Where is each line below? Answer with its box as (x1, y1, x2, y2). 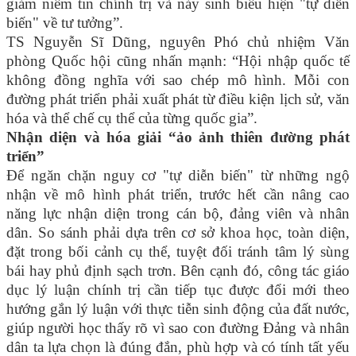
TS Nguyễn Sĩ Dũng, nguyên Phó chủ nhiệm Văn (6, 33, 350, 51)
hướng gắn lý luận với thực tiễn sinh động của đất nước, (6, 300, 350, 318)
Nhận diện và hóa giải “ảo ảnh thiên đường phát (6, 129, 350, 146)
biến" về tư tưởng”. (6, 14, 123, 32)
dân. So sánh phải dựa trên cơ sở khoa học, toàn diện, (6, 224, 350, 242)
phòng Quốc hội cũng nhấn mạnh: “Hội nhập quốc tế (6, 52, 350, 70)
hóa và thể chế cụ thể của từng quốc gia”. (6, 110, 257, 127)
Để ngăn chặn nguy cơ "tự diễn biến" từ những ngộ (6, 167, 350, 184)
